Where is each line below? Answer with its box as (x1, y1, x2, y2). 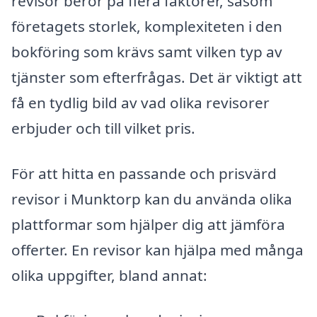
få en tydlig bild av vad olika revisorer (11, 93, 270, 113)
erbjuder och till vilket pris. (11, 118, 195, 139)
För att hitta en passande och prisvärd (11, 163, 277, 183)
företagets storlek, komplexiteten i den (11, 16, 282, 37)
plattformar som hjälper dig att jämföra (11, 214, 285, 234)
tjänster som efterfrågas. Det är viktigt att (11, 67, 302, 88)
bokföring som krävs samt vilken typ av (11, 42, 282, 62)
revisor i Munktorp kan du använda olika (11, 188, 292, 209)
